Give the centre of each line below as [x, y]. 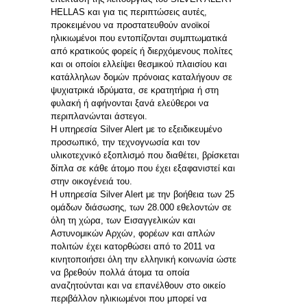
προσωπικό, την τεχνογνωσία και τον [125, 142]
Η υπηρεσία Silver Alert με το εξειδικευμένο [136, 129]
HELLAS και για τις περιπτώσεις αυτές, [129, 12]
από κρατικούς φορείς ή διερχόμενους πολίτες [142, 51]
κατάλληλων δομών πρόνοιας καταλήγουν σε [142, 77]
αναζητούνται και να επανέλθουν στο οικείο [138, 285]
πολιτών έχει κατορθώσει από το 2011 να [133, 246]
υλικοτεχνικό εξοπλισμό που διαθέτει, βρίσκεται [145, 155]
